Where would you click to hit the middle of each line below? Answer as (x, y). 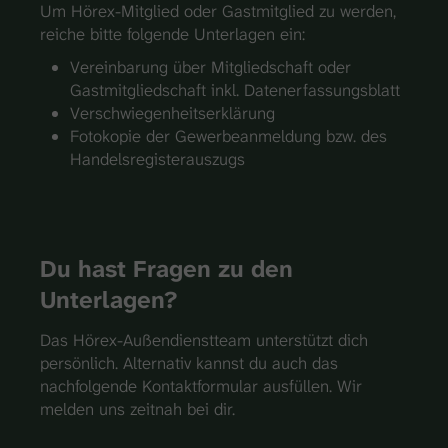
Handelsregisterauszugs (157, 158)
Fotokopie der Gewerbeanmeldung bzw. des (228, 135)
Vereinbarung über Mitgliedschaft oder (210, 66)
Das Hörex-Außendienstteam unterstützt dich (204, 339)
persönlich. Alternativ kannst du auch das (189, 362)
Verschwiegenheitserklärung (172, 112)
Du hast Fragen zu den (166, 268)
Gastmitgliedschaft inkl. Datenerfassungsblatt (235, 89)
